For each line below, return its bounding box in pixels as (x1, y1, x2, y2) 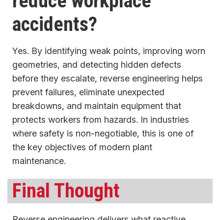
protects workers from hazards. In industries (12, 114, 189, 125)
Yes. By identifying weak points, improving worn (12, 46, 205, 56)
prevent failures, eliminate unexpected (12, 87, 165, 98)
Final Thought (12, 179, 120, 203)
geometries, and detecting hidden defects (12, 59, 181, 70)
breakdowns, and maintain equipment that (12, 101, 181, 111)
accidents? (12, 13, 97, 36)
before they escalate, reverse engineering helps (12, 73, 203, 84)
